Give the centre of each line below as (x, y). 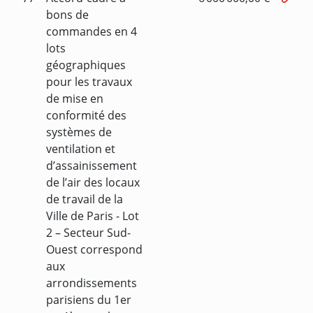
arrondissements (92, 283)
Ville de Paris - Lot (93, 216)
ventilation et (81, 148)
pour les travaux (89, 81)
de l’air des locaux (93, 182)
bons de (67, 14)
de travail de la (85, 199)
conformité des (86, 115)
